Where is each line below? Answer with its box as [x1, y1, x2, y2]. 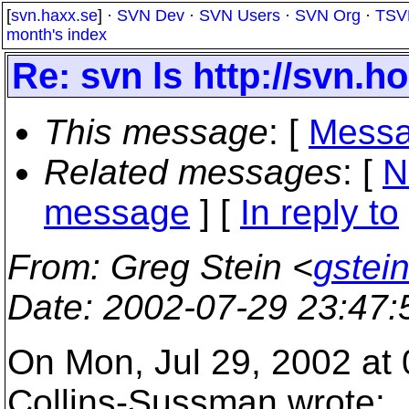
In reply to [240, 193, 399, 232]
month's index [6, 26, 107, 44]
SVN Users [199, 6, 280, 25]
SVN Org [295, 6, 361, 25]
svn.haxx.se [11, 6, 98, 25]
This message [44, 112, 268, 152]
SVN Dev [117, 6, 184, 25]
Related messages [44, 152, 342, 192]
